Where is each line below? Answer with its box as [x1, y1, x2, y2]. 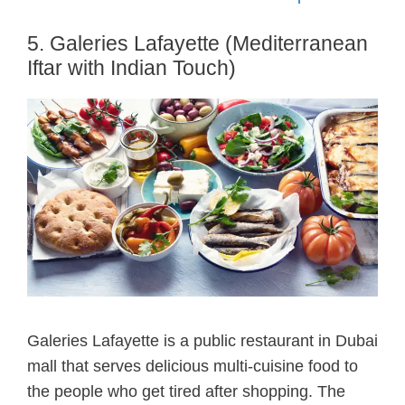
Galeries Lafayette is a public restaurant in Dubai [27, 331, 378, 350]
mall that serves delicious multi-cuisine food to [27, 356, 358, 375]
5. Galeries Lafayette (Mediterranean [27, 32, 368, 56]
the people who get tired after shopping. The [27, 381, 345, 400]
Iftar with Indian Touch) [27, 56, 236, 80]
